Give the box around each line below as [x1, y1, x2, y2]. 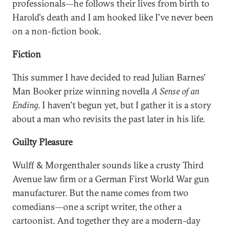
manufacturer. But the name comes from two [12, 187, 188, 199]
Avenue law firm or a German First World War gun [12, 173, 209, 185]
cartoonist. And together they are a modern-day [12, 215, 201, 226]
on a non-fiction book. [12, 25, 101, 37]
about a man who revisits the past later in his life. [12, 113, 205, 125]
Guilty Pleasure [12, 136, 72, 148]
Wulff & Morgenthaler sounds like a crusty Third [12, 159, 204, 171]
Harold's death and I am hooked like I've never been [12, 11, 214, 23]
